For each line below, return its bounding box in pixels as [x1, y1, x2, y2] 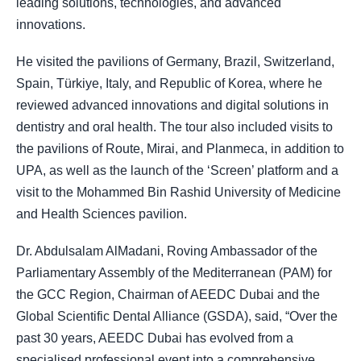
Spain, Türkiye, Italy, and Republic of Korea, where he [16, 77, 322, 91]
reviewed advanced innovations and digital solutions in [16, 98, 329, 113]
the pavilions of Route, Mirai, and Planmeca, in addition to [16, 142, 344, 156]
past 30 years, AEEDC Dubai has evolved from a [16, 331, 293, 346]
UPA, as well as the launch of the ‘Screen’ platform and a [16, 164, 338, 178]
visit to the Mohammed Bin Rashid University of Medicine [16, 185, 341, 200]
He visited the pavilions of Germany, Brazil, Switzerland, [16, 55, 334, 69]
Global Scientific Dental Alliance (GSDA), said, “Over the [16, 309, 338, 324]
